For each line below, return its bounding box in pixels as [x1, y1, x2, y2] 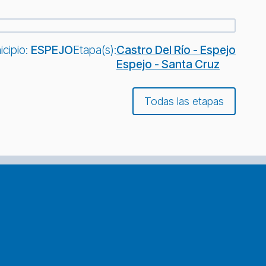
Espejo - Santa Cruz [116, 57, 220, 72]
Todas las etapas [144, 94, 224, 107]
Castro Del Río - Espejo [116, 43, 236, 58]
